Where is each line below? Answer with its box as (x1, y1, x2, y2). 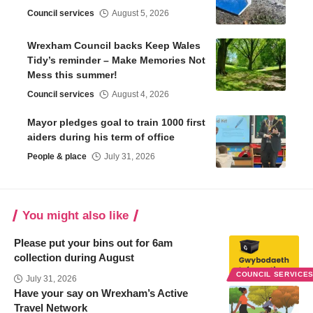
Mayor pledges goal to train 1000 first (27, 116, 205, 128)
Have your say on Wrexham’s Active (14, 286, 188, 299)
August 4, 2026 (112, 89, 170, 99)
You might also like (22, 208, 129, 222)
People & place (27, 151, 87, 161)
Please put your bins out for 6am (14, 236, 173, 249)
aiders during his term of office (27, 131, 175, 143)
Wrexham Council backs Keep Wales (27, 39, 201, 51)
